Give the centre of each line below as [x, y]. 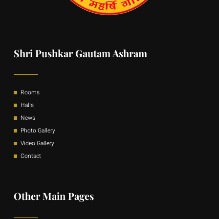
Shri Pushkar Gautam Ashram [80, 53]
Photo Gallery [38, 131]
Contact [31, 156]
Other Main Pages [54, 196]
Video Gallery [37, 143]
